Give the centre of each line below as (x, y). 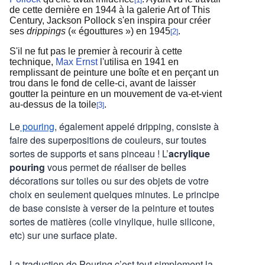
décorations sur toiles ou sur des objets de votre (109, 181)
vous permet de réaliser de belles (117, 167)
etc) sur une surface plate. (63, 235)
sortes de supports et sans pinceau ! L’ (89, 154)
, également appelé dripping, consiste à (137, 127)
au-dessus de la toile (53, 105)
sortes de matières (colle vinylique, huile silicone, (112, 222)
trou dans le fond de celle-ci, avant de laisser (103, 83)
